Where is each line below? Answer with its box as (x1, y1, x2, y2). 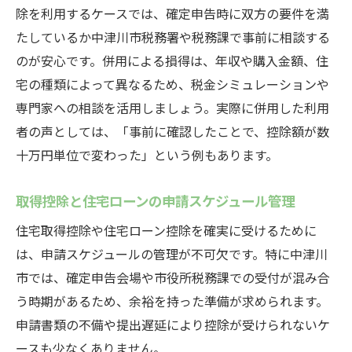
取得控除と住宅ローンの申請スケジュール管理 (16, 190, 295, 211)
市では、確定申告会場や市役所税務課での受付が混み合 (16, 268, 330, 287)
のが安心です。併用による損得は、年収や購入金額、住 (16, 51, 328, 70)
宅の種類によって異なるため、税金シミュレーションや (16, 75, 329, 93)
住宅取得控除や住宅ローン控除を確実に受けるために (16, 221, 317, 240)
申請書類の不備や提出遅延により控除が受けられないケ (16, 315, 330, 334)
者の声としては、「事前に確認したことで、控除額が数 (16, 122, 329, 141)
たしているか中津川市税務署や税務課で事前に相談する (16, 27, 330, 46)
